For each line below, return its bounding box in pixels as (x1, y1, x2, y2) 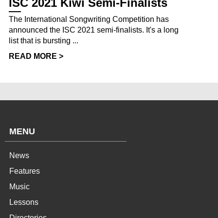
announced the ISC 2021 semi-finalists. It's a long (9, 26, 179, 35)
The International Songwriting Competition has (9, 15, 169, 24)
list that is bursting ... (9, 36, 78, 45)
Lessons (9, 198, 38, 207)
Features (9, 167, 40, 176)
